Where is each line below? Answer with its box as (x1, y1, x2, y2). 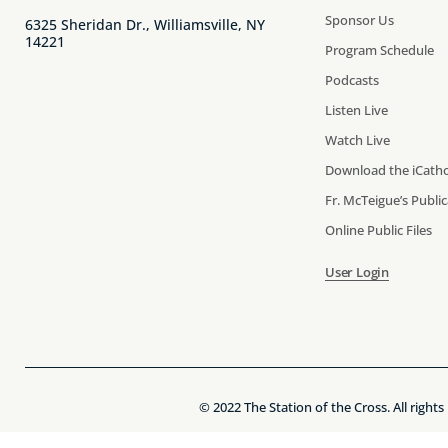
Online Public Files (325, 221, 432, 240)
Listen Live (325, 101, 388, 120)
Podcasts (325, 71, 379, 90)
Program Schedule (325, 41, 434, 60)
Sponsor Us (325, 11, 394, 30)
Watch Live (325, 131, 390, 150)
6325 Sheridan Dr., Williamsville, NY (25, 15, 265, 35)
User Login (325, 263, 389, 282)
